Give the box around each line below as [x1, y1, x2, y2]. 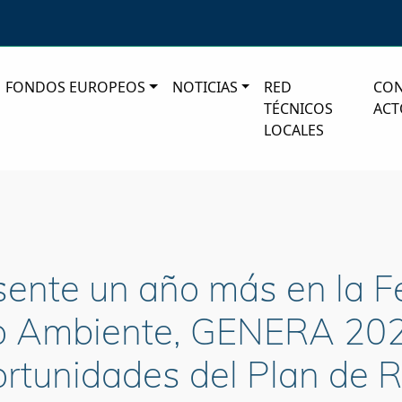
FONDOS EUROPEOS [5, 77, 146, 98]
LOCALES [264, 120, 325, 141]
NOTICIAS [171, 77, 238, 98]
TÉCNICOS [264, 99, 334, 119]
